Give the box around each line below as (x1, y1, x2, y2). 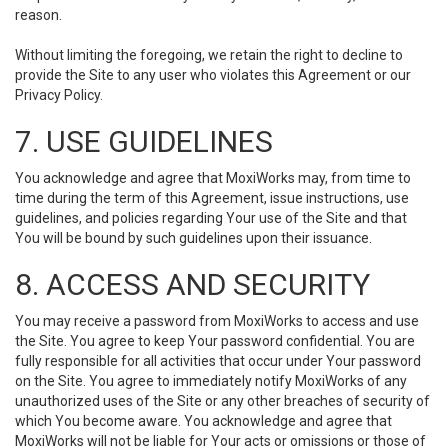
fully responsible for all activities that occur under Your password (15, 353, 421, 369)
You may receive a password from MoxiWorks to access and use (15, 313, 419, 329)
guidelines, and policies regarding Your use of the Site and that (15, 210, 407, 226)
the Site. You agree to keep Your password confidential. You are (15, 333, 415, 349)
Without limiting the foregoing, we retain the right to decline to (15, 47, 403, 63)
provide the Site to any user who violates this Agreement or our (15, 67, 411, 83)
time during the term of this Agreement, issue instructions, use (15, 190, 409, 206)
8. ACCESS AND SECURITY (15, 267, 370, 302)
